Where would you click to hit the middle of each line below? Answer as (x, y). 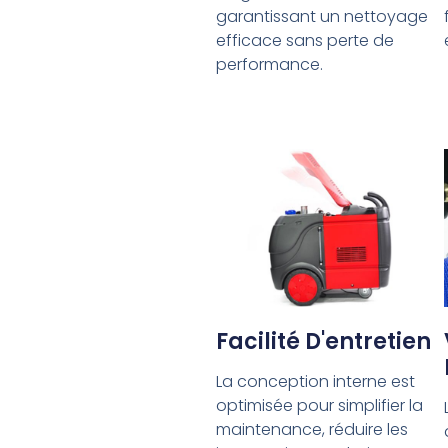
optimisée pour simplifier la (319, 405)
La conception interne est (315, 381)
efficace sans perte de (304, 41)
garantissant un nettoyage (321, 17)
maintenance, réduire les (311, 429)
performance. (269, 65)
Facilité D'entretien (323, 341)
